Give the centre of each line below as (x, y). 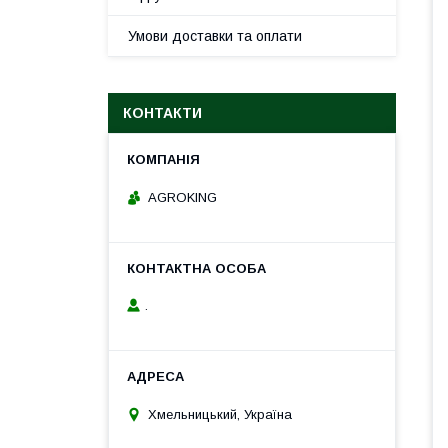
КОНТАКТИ (162, 113)
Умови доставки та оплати (215, 36)
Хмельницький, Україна (220, 414)
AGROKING (182, 197)
